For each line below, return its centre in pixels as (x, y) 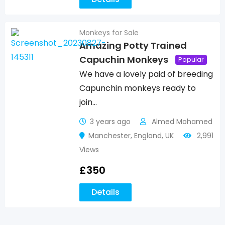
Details (106, 192)
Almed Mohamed (181, 122)
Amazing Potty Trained (133, 46)
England (148, 136)
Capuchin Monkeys (124, 60)
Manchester (110, 136)
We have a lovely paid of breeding (146, 74)
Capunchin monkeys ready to (138, 88)
